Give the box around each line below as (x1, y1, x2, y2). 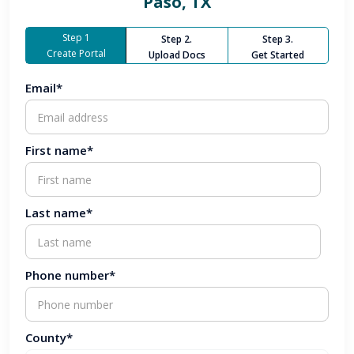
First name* (25, 142, 93, 158)
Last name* (25, 205, 92, 220)
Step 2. (161, 32, 193, 46)
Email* (25, 80, 62, 96)
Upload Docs (148, 48, 205, 62)
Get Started (251, 48, 305, 62)
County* (25, 330, 73, 345)
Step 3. (262, 32, 294, 46)
